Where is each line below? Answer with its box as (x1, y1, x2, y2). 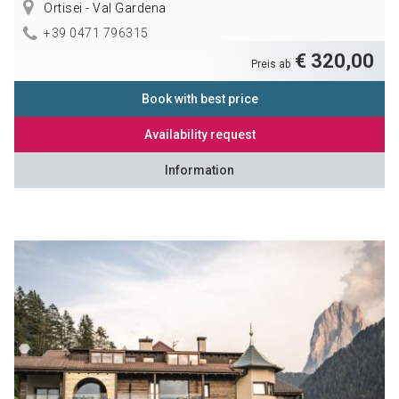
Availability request (143, 127, 256, 142)
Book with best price (141, 92, 258, 107)
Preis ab (251, 58, 294, 71)
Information (165, 163, 234, 178)
